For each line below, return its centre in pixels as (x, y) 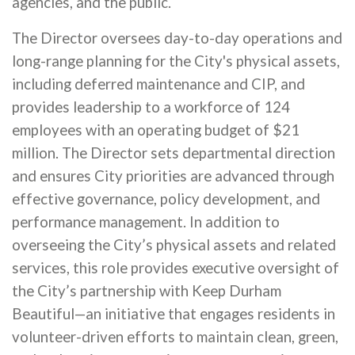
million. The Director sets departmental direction (174, 153)
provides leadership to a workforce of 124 (151, 107)
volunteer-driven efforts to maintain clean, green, (175, 337)
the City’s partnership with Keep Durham (147, 291)
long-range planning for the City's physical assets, (176, 61)
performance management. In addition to (146, 222)
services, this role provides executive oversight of (176, 268)
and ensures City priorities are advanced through (173, 176)
